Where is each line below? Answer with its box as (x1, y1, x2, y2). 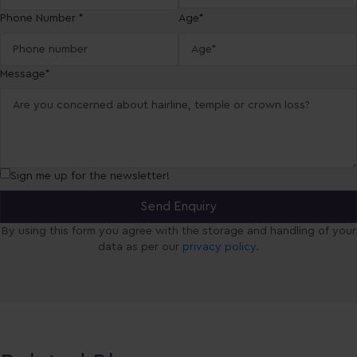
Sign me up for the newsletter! (10, 171, 170, 182)
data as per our (98, 241, 182, 253)
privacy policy (182, 241, 256, 253)
